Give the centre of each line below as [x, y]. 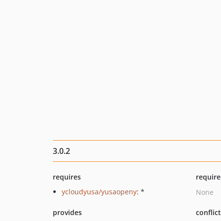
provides [67, 212]
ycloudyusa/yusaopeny [99, 192]
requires [67, 177]
